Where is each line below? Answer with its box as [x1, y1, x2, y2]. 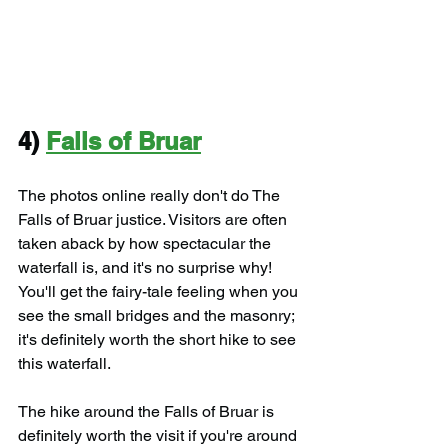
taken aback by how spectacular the [18, 234, 275, 254]
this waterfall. [18, 354, 111, 374]
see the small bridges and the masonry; [18, 306, 298, 326]
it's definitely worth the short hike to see [18, 330, 300, 350]
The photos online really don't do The [18, 186, 284, 206]
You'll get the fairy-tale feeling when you [18, 282, 302, 302]
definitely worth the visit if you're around [18, 426, 301, 446]
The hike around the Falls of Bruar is [18, 402, 278, 422]
